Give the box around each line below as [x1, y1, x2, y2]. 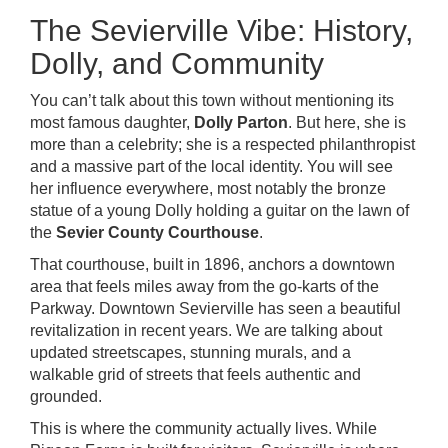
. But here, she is [288, 114, 406, 131]
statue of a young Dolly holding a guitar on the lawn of [30, 202, 409, 219]
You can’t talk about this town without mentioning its [30, 92, 394, 109]
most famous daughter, [30, 114, 194, 131]
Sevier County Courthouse [56, 224, 259, 241]
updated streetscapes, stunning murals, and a [30, 344, 351, 361]
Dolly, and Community [30, 47, 324, 80]
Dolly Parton [194, 114, 288, 131]
